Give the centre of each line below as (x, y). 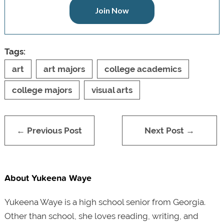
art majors (64, 69)
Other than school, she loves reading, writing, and (101, 216)
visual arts (112, 90)
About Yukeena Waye (48, 177)
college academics (143, 69)
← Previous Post (49, 130)
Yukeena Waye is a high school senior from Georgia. (105, 202)
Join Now (112, 10)
